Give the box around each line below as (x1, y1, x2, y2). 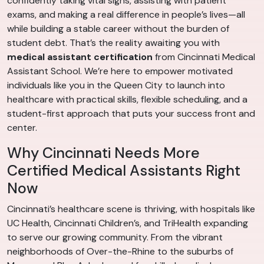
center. (7, 121, 37, 134)
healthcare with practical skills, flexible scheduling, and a (7, 93, 247, 105)
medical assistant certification (7, 50, 153, 63)
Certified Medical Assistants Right (7, 160, 240, 180)
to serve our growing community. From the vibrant (7, 230, 223, 243)
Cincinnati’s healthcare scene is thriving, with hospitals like (7, 202, 255, 215)
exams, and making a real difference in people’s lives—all (7, 8, 245, 21)
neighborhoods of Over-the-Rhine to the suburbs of (7, 245, 233, 258)
